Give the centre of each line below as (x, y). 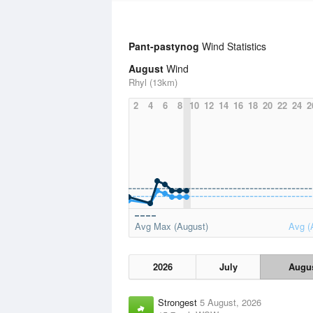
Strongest (179, 302)
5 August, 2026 (231, 302)
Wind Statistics (233, 46)
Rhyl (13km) (153, 82)
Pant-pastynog (164, 46)
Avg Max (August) (172, 226)
